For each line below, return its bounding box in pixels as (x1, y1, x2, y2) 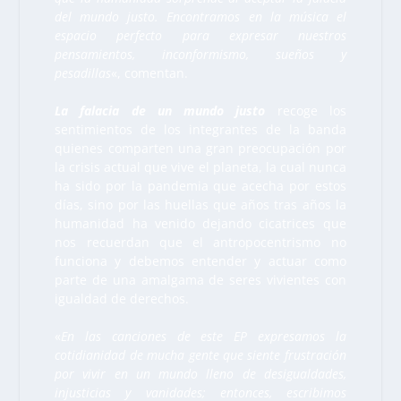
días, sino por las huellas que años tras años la (55, 196, 346, 214)
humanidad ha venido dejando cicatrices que (55, 215, 346, 233)
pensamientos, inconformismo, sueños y (55, 46, 346, 64)
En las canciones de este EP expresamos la (61, 328, 346, 346)
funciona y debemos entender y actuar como (55, 252, 346, 270)
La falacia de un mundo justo (55, 102, 266, 120)
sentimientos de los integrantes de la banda (55, 121, 346, 139)
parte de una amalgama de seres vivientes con (55, 271, 346, 289)
